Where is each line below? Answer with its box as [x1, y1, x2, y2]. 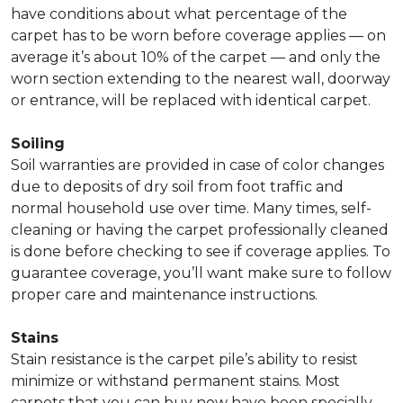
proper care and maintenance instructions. [11, 286, 318, 304]
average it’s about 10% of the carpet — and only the [11, 49, 381, 67]
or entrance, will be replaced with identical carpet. [11, 92, 371, 110]
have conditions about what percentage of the [11, 5, 347, 23]
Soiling [11, 135, 65, 153]
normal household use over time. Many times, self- [11, 200, 372, 218]
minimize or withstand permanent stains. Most [11, 372, 340, 390]
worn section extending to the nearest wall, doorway [11, 70, 390, 88]
